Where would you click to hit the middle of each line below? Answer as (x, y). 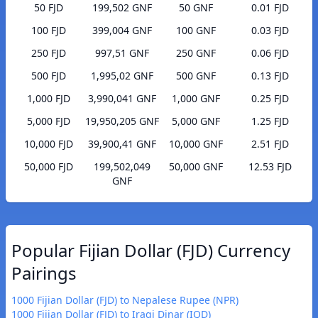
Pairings (44, 273)
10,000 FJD (48, 144)
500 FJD (48, 76)
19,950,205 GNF (122, 121)
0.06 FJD (270, 53)
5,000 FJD (48, 121)
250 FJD (48, 53)
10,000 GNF (196, 144)
